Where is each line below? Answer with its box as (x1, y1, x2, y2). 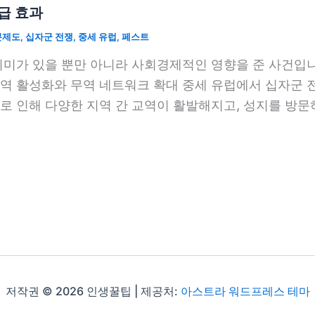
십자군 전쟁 (25, 31, 73, 42)
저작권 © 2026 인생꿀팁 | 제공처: (5, 283, 181, 298)
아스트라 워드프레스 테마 (180, 283, 310, 298)
